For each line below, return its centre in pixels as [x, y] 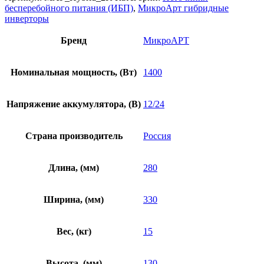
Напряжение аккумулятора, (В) [74, 104]
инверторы [27, 19]
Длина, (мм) [74, 168]
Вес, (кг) [74, 232]
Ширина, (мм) [74, 200]
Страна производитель [74, 136]
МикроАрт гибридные [183, 8]
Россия [157, 136]
